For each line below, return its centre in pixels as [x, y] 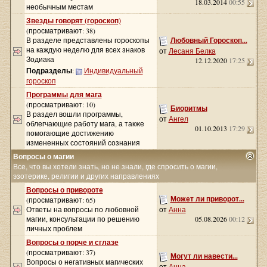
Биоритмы [189, 108]
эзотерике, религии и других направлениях [86, 176]
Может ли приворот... [207, 199]
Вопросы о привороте [64, 190]
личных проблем [54, 228]
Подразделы [49, 71]
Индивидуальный [113, 70]
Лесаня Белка [192, 51]
